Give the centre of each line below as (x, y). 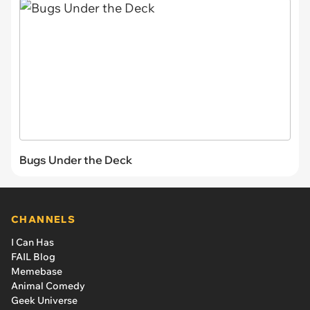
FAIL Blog (33, 256)
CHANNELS (44, 219)
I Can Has (33, 242)
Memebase (37, 271)
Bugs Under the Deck (76, 159)
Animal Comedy (48, 285)
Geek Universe (44, 300)
